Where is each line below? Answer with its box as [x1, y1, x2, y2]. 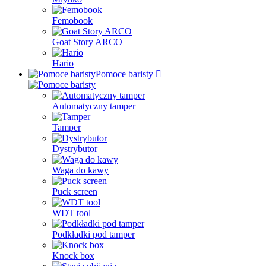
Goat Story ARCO [52, 37, 122, 47]
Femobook [52, 15, 93, 26]
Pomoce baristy [96, 69, 156, 79]
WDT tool [52, 208, 91, 218]
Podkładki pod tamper [52, 229, 135, 239]
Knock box [52, 251, 94, 261]
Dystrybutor [52, 144, 97, 154]
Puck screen [52, 186, 97, 197]
